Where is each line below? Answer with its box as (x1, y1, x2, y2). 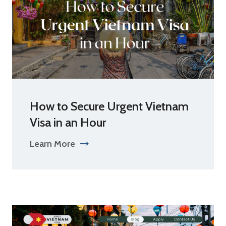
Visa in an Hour (30, 115, 106, 130)
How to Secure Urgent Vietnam (30, 99, 189, 114)
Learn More (30, 138, 75, 149)
